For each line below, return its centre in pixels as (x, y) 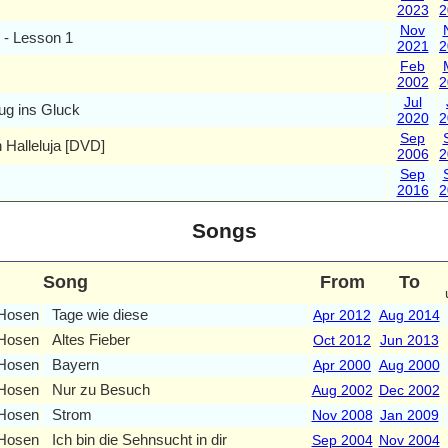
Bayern (75, 364)
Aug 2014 (409, 314)
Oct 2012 (342, 339)
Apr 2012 (342, 314)
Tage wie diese (99, 314)
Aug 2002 (342, 389)
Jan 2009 (409, 414)
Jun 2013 (409, 339)
